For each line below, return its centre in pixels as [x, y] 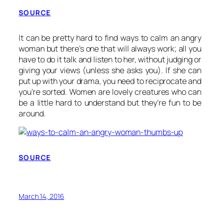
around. [32, 113]
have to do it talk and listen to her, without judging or [110, 59]
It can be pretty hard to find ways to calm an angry [110, 38]
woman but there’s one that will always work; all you [110, 48]
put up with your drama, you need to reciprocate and [110, 81]
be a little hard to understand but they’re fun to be [110, 102]
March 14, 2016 [41, 196]
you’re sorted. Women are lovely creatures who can [110, 92]
